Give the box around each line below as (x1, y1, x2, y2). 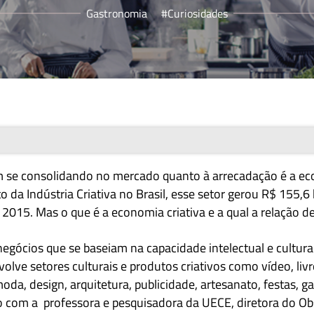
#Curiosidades (161, 5, 228, 22)
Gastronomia (86, 5, 147, 22)
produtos (130, 257, 178, 275)
